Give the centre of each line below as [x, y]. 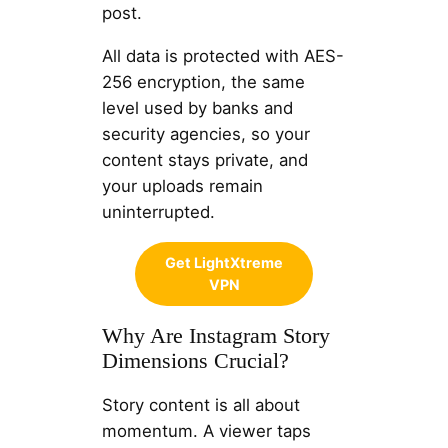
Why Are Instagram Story [215, 335]
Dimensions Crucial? [195, 360]
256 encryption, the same [203, 81]
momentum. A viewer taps [206, 430]
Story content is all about [200, 404]
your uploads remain [182, 185]
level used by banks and [197, 107]
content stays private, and [204, 159]
